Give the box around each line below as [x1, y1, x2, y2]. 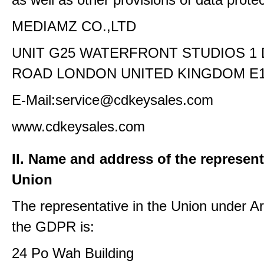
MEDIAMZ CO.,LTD [12, 18, 136, 34]
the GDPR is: [12, 219, 94, 235]
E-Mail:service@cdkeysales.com [12, 92, 213, 108]
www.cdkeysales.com [12, 118, 145, 134]
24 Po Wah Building [12, 245, 134, 261]
